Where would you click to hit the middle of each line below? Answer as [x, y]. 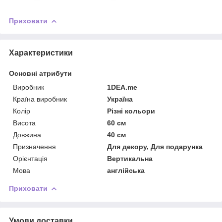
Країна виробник [40, 99]
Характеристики [41, 53]
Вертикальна [130, 158]
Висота [24, 123]
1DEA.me [122, 87]
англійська [126, 170]
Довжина [27, 135]
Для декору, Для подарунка [155, 146]
